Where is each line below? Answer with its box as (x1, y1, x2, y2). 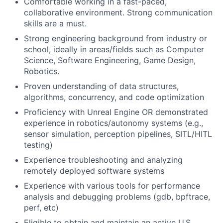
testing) (24, 140, 53, 150)
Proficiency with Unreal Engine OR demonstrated (24, 107, 208, 117)
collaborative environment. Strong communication (24, 7, 213, 17)
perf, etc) (24, 203, 59, 213)
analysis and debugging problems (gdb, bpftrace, (24, 192, 210, 202)
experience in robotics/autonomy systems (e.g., (24, 118, 203, 128)
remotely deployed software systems (24, 166, 164, 176)
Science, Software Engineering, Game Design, (24, 55, 196, 65)
